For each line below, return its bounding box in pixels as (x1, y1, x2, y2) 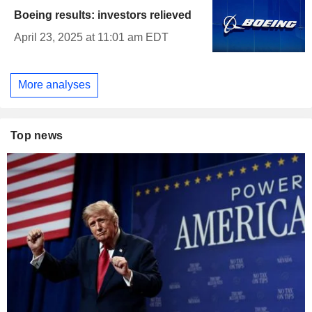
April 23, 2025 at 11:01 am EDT (14, 31, 169, 43)
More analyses (18, 79, 91, 91)
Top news (10, 129, 63, 141)
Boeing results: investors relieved (14, 8, 192, 21)
